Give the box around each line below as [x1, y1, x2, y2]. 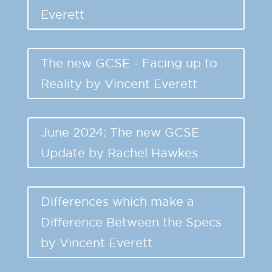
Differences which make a [40, 193, 194, 209]
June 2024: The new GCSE [40, 124, 199, 140]
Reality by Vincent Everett [40, 75, 197, 91]
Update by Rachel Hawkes [40, 144, 198, 160]
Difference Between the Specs [40, 214, 222, 229]
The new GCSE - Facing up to [40, 55, 217, 70]
